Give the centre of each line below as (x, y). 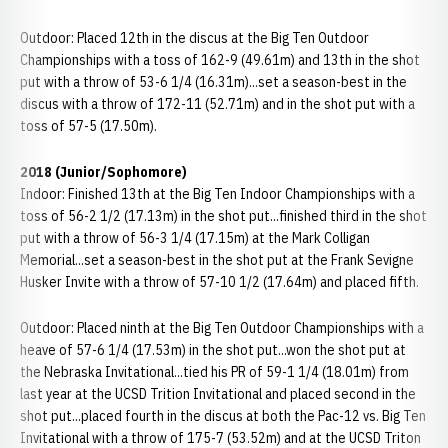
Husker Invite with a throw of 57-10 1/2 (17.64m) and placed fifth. (219, 282)
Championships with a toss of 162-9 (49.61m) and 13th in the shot (220, 60)
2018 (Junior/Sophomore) (103, 172)
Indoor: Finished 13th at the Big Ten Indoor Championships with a (217, 194)
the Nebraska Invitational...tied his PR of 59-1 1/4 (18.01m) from (214, 372)
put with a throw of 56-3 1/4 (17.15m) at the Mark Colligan (195, 238)
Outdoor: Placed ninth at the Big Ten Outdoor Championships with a (222, 328)
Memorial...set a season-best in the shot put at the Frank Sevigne (217, 260)
